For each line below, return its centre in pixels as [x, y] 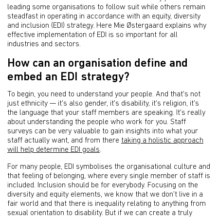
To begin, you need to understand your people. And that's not [104, 94]
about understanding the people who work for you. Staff [97, 122]
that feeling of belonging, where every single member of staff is [109, 176]
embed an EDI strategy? [68, 77]
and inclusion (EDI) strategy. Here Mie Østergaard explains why [107, 26]
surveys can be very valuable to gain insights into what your [103, 131]
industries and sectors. [44, 44]
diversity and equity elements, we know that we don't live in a [105, 195]
